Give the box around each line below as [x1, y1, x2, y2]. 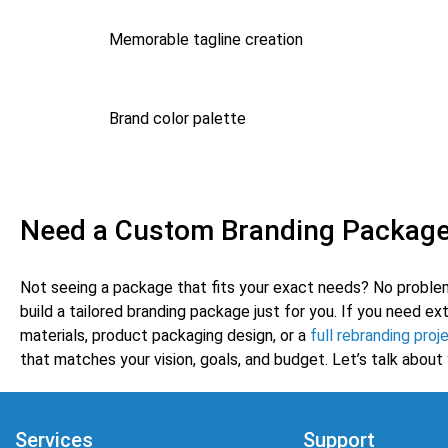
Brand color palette [109, 109, 247, 129]
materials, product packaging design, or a [20, 326, 310, 346]
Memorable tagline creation [109, 30, 304, 50]
